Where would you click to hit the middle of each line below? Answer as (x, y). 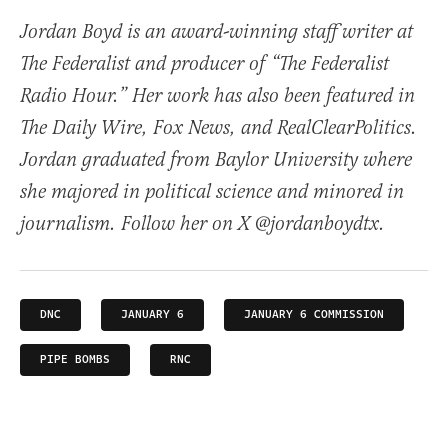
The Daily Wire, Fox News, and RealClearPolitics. (218, 129)
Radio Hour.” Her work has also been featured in (217, 97)
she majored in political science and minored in (212, 193)
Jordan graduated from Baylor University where (216, 161)
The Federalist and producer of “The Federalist (204, 65)
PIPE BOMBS (75, 360)
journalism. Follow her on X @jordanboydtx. (202, 225)
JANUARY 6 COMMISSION (314, 315)
